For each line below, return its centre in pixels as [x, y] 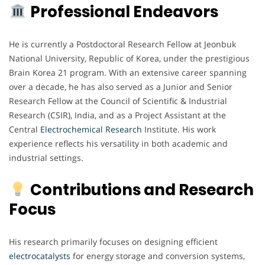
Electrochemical [72, 130]
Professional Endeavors [124, 12]
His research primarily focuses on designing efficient [113, 242]
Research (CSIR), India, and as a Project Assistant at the [117, 115]
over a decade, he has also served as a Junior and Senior [121, 87]
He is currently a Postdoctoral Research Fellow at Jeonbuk [122, 44]
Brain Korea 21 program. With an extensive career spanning [128, 73]
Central [25, 130]
